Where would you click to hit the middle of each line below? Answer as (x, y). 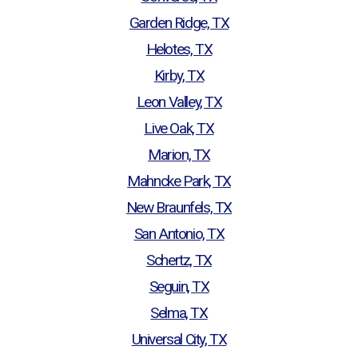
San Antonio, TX (179, 233)
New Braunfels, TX (179, 207)
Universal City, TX (179, 339)
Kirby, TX (179, 75)
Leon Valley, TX (179, 101)
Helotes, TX (179, 49)
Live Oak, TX (179, 128)
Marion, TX (179, 154)
